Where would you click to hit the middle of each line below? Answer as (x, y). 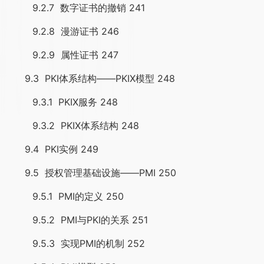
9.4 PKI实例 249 (52, 149)
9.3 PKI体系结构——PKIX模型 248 (90, 78)
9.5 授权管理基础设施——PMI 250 (91, 173)
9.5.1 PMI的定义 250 (65, 196)
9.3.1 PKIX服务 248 (62, 102)
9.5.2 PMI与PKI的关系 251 (77, 220)
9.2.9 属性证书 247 (62, 55)
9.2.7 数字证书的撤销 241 (75, 8)
